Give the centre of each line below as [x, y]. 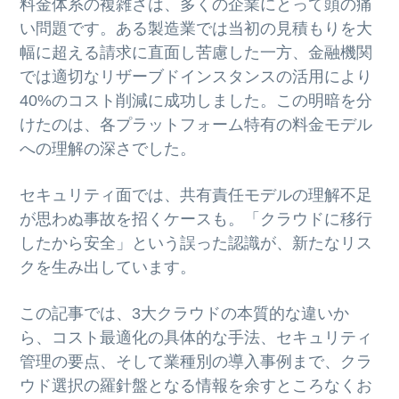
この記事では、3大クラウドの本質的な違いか [185, 313]
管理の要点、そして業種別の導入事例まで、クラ [196, 362]
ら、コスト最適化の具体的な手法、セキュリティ [196, 338]
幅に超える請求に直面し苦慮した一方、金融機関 [196, 53]
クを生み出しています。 [108, 268]
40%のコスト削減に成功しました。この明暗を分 [196, 101]
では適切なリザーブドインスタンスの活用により [196, 77]
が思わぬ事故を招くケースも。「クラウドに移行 [196, 220]
